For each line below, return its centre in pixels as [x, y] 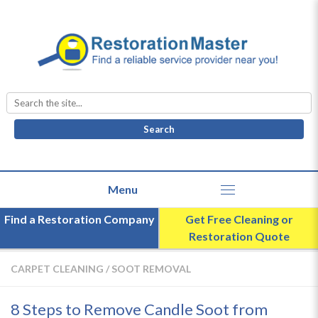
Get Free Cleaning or [239, 219]
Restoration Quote [239, 236]
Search [175, 97]
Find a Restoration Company [79, 219]
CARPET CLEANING [57, 269]
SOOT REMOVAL [151, 269]
